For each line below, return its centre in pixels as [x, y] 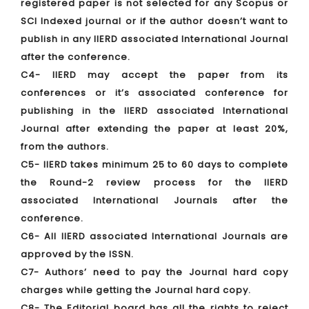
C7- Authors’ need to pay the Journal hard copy [154, 272]
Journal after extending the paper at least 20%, [154, 129]
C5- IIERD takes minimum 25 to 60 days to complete [154, 165]
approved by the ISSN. [77, 254]
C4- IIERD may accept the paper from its [154, 75]
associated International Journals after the [154, 200]
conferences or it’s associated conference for [154, 93]
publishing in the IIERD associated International [154, 111]
